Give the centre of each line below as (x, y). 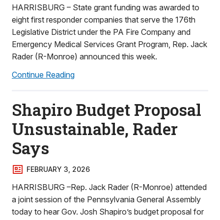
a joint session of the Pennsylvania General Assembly (106, 199)
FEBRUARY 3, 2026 (58, 169)
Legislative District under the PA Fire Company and (101, 32)
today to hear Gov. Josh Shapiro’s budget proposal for (108, 212)
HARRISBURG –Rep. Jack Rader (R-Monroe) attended (109, 187)
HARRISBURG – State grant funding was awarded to (106, 7)
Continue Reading (43, 75)
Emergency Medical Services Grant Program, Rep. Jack (110, 44)
